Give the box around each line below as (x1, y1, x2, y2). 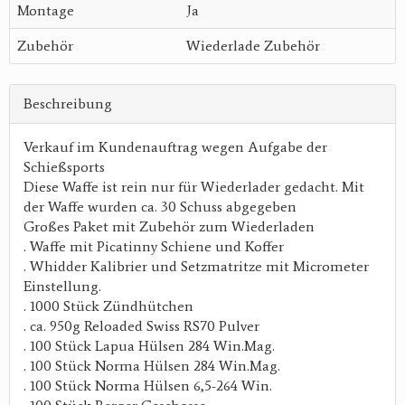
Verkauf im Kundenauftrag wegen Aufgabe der (24, 138, 327, 156)
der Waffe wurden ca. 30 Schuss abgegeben (24, 198, 297, 216)
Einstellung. (24, 278, 101, 296)
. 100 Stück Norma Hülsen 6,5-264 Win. (24, 377, 272, 395)
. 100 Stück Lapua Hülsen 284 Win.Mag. (24, 337, 275, 355)
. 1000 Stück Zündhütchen (24, 297, 193, 316)
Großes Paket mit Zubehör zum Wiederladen (24, 218, 315, 236)
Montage (17, 2, 74, 20)
